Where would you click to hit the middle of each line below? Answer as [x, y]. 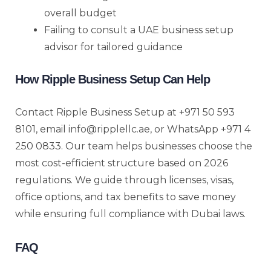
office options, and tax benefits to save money [126, 197]
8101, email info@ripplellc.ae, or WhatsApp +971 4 [133, 129]
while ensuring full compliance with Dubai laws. [130, 214]
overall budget [80, 13]
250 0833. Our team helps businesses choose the [134, 146]
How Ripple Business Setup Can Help [113, 79]
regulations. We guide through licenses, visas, [124, 180]
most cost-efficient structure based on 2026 [122, 163]
